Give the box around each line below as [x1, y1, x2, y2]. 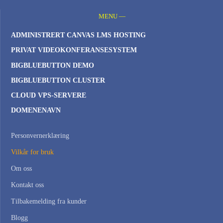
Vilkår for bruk [11, 148, 54, 156]
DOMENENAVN [11, 107, 61, 114]
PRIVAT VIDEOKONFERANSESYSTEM [11, 46, 137, 54]
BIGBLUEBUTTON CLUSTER [11, 76, 105, 84]
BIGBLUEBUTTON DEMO [11, 61, 94, 69]
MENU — [98, 13, 125, 20]
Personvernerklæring [11, 132, 69, 140]
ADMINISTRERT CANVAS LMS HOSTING [11, 31, 146, 39]
